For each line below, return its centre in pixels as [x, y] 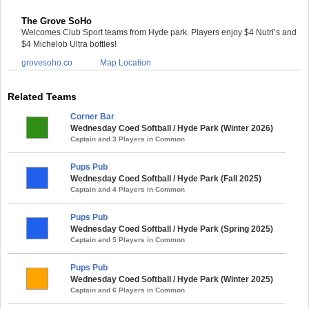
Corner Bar [92, 116]
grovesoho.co [47, 62]
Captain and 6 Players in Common [128, 290]
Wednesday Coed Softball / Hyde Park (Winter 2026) [172, 128]
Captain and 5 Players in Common [128, 239]
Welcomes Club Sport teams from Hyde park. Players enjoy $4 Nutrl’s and [159, 32]
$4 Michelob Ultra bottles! [69, 44]
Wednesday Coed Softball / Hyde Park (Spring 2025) [172, 229]
